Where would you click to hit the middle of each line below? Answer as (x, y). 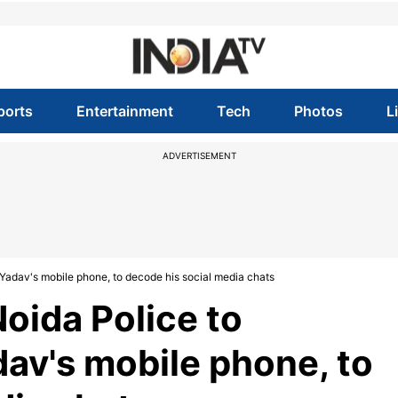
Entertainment (124, 111)
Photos (319, 111)
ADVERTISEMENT (199, 155)
